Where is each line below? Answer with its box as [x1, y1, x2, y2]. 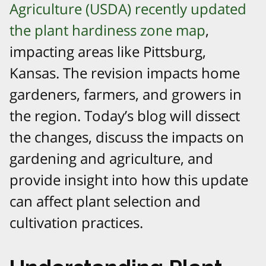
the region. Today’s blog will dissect [9, 106, 240, 126]
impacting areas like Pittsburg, [9, 42, 206, 62]
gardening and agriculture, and [9, 148, 213, 169]
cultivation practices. [9, 213, 143, 233]
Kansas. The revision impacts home [9, 63, 240, 83]
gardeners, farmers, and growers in [9, 84, 242, 104]
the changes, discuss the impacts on [9, 127, 244, 147]
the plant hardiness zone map [9, 20, 205, 40]
